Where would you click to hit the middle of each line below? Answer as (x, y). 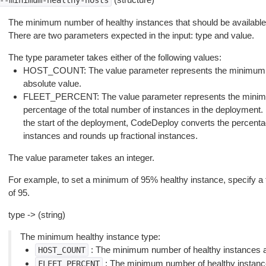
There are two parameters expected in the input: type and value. (131, 35)
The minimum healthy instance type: (90, 237)
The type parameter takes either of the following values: (115, 57)
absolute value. (52, 83)
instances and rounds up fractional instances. (110, 136)
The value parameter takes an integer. (81, 158)
